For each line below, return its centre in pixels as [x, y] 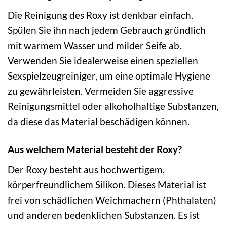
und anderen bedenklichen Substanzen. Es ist [104, 215]
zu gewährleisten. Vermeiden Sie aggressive [101, 91]
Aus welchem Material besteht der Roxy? [95, 149]
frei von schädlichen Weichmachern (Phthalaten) [112, 200]
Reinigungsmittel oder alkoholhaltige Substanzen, [113, 106]
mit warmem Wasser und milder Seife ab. [94, 46]
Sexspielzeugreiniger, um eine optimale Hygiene [109, 76]
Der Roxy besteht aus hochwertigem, [86, 169]
